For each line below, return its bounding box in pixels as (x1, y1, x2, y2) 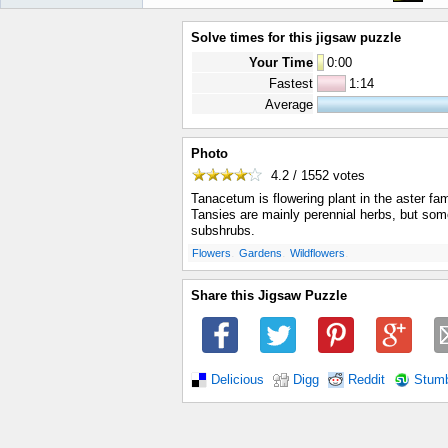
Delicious (211, 372, 264, 387)
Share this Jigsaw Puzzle (191, 288, 347, 304)
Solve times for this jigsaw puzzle (191, 30, 401, 45)
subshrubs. (191, 223, 255, 239)
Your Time (249, 55, 313, 70)
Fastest (269, 76, 313, 91)
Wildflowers (290, 247, 345, 260)
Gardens (239, 247, 282, 260)
